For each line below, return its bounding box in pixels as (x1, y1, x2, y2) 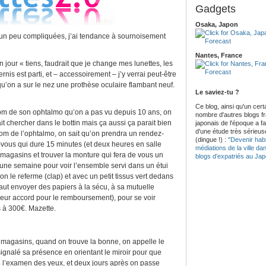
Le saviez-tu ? (195, 88, 239, 96)
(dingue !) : (195, 136, 228, 143)
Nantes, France (195, 52, 242, 59)
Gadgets (195, 3, 236, 15)
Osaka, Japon (195, 21, 238, 28)
